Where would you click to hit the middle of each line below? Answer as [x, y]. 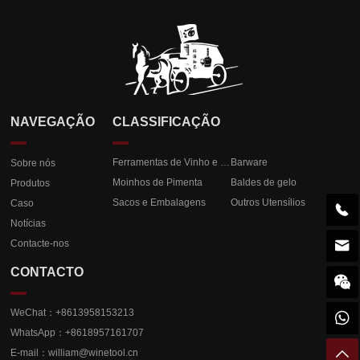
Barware [250, 162]
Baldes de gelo [264, 182]
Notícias [29, 223]
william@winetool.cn [94, 353]
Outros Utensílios [268, 202]
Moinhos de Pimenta [157, 182]
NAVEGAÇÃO [53, 122]
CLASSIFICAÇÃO [166, 122]
